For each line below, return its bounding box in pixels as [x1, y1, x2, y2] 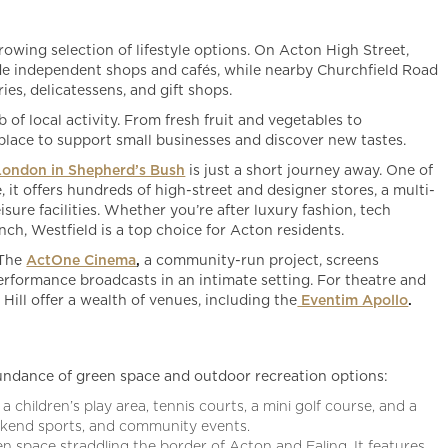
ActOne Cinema [26, 253, 137, 268]
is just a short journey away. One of [185, 163, 434, 178]
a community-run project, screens [140, 253, 380, 268]
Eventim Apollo [297, 293, 409, 308]
